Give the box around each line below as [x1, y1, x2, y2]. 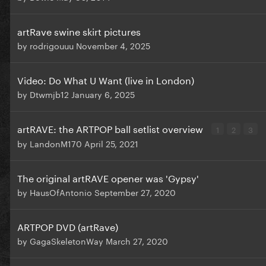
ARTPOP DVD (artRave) [17, 218, 118, 234]
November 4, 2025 [76, 39, 150, 52]
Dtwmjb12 [30, 87, 69, 101]
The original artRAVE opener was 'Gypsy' [17, 170, 199, 185]
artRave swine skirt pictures [17, 23, 141, 39]
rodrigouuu [30, 39, 74, 52]
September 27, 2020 [94, 185, 176, 199]
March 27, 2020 [106, 234, 168, 248]
